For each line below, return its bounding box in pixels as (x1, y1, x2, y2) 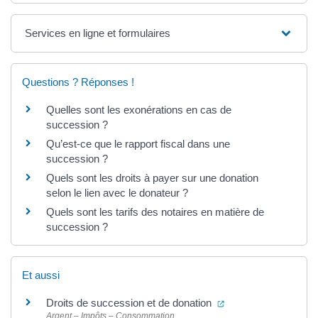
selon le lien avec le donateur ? (46, 187, 188, 199)
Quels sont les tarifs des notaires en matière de (46, 206, 264, 219)
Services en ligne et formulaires (25, 27, 171, 40)
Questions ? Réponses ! (22, 76, 134, 89)
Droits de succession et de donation (46, 296, 214, 309)
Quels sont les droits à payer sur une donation (46, 172, 258, 185)
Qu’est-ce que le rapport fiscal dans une (46, 138, 230, 150)
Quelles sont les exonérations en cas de (46, 104, 231, 116)
